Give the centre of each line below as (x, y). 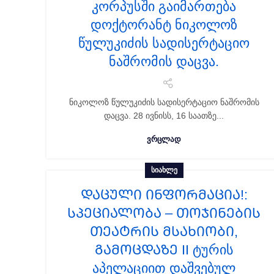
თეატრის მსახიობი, (164, 231)
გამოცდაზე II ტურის (164, 250)
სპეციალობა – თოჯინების (164, 213)
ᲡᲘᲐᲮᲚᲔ (164, 170)
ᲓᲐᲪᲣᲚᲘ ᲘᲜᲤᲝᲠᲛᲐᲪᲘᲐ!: (164, 195)
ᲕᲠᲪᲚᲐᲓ (164, 139)
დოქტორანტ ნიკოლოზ (164, 25)
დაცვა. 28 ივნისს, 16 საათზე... (164, 116)
